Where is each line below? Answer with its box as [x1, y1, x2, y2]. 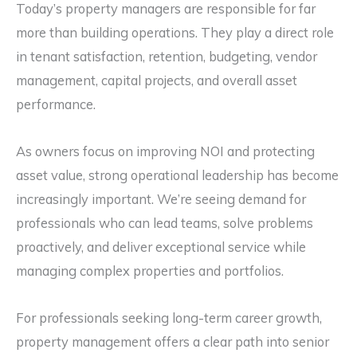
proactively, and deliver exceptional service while [16, 238, 306, 255]
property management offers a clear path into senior [16, 333, 329, 350]
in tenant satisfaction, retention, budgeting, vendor [16, 49, 317, 65]
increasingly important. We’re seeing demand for [16, 190, 306, 207]
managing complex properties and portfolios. [16, 262, 284, 279]
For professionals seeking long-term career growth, [16, 309, 322, 326]
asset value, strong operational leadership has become [16, 167, 339, 183]
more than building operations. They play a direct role [16, 25, 334, 41]
